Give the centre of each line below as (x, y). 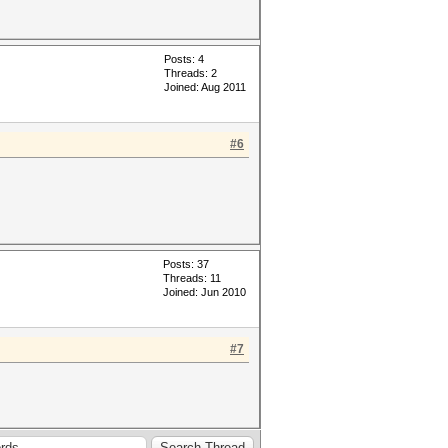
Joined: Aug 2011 (205, 87)
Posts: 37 (186, 264)
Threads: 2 (190, 73)
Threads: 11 (192, 278)
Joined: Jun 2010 (204, 292)
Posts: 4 (184, 59)
